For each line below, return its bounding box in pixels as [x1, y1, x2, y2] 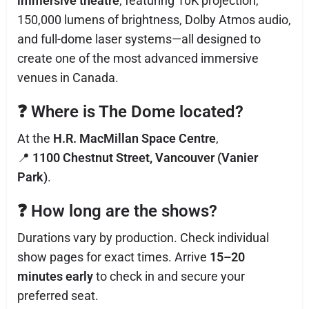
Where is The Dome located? [31, 102, 243, 121]
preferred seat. [17, 288, 99, 303]
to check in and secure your [93, 269, 245, 283]
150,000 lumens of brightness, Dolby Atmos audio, [17, 12, 291, 27]
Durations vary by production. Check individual [17, 230, 269, 245]
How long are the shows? [31, 201, 217, 221]
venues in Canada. [17, 70, 119, 85]
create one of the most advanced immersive [17, 51, 259, 66]
